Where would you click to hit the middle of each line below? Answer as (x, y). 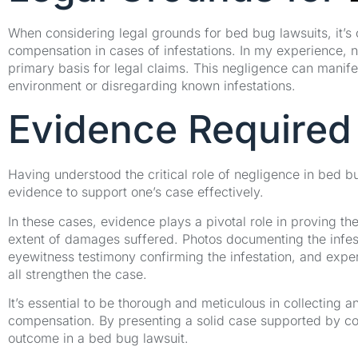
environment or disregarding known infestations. (152, 85)
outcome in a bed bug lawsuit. (98, 338)
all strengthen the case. (78, 274)
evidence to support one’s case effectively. (136, 192)
